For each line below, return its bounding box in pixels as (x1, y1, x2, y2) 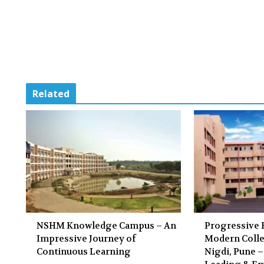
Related (32, 87, 70, 100)
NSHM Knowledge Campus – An (37, 220, 176, 232)
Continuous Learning (37, 246, 131, 258)
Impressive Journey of (37, 233, 136, 245)
